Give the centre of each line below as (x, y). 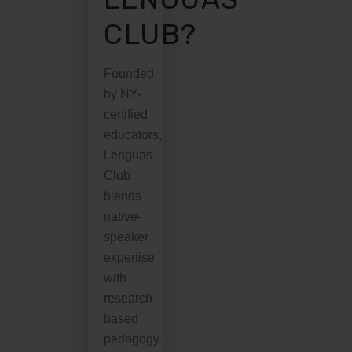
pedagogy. (133, 339)
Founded (129, 73)
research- (130, 298)
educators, (133, 134)
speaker (126, 236)
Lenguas (128, 155)
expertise (129, 257)
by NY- (123, 93)
